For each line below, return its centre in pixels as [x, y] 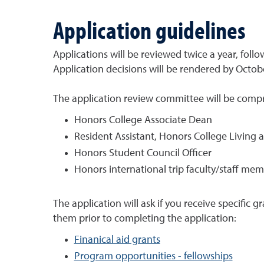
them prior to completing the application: [144, 218]
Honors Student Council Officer [143, 153]
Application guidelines [149, 29]
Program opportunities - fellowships [153, 256]
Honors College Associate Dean [143, 120]
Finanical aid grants [117, 240]
